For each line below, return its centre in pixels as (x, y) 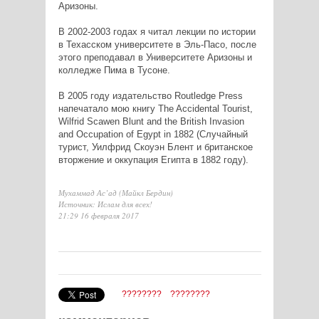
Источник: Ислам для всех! (105, 204)
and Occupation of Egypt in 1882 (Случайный (153, 135)
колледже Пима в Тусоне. (114, 70)
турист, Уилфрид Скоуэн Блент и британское (155, 147)
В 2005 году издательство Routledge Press (150, 96)
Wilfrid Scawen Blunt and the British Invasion (151, 122)
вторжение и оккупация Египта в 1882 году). (153, 160)
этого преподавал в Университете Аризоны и (155, 58)
